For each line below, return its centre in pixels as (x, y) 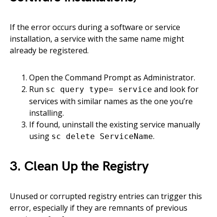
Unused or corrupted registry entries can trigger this (106, 196)
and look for (175, 89)
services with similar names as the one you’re (111, 101)
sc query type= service (99, 90)
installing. (46, 113)
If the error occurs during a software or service (95, 27)
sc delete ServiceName (102, 137)
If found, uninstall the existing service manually (115, 125)
